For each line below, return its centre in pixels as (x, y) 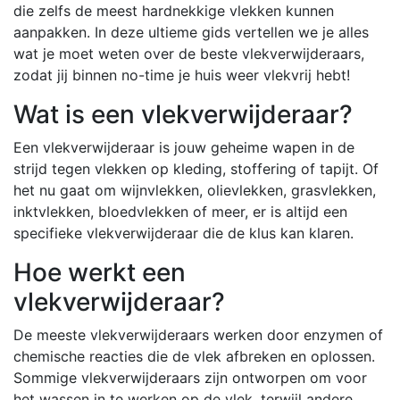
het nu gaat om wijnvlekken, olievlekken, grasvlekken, (195, 190)
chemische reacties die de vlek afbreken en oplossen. (194, 356)
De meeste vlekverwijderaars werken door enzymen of (198, 334)
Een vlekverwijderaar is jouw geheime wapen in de (184, 147)
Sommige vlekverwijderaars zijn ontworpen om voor (190, 377)
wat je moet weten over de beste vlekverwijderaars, (189, 53)
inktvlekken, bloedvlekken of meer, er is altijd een (180, 211)
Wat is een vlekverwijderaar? (183, 114)
